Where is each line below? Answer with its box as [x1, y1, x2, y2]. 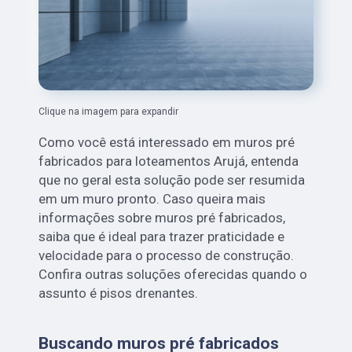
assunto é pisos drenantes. [38, 284, 199, 301]
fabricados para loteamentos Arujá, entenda [38, 152, 299, 169]
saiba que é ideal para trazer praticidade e [38, 228, 285, 244]
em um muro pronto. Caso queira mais [38, 190, 266, 207]
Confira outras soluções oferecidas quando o [38, 266, 308, 282]
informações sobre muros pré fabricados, [38, 209, 286, 225]
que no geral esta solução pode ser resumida [38, 171, 306, 188]
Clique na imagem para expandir [38, 105, 179, 117]
